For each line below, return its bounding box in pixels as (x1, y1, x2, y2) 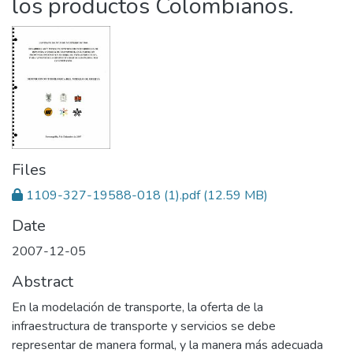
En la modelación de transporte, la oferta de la (12, 299, 263, 317)
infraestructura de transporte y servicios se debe (12, 318, 276, 336)
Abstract (12, 271, 73, 293)
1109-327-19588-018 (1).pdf (26, 187, 200, 205)
